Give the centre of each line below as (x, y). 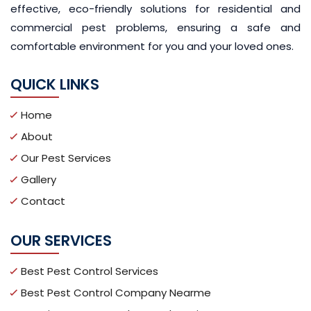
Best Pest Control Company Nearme (116, 293)
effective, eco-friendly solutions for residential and (155, 9)
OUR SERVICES (61, 241)
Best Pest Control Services (90, 271)
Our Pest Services (66, 158)
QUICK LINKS (55, 84)
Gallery (39, 179)
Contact (43, 201)
